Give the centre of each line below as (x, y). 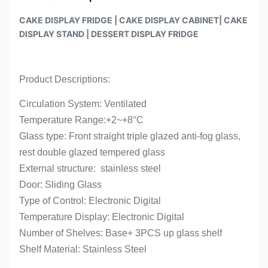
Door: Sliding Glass (60, 185)
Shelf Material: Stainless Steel (83, 249)
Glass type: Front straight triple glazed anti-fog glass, (130, 136)
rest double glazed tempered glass (92, 152)
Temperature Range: (63, 120)
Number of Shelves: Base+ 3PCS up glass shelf (121, 233)
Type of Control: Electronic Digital (90, 201)
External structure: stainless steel (90, 168)
